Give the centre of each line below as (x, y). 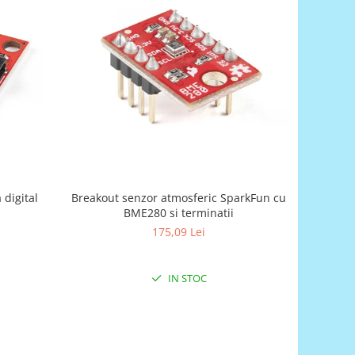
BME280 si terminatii (179, 212)
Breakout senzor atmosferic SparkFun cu (179, 197)
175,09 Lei (179, 231)
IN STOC (186, 278)
